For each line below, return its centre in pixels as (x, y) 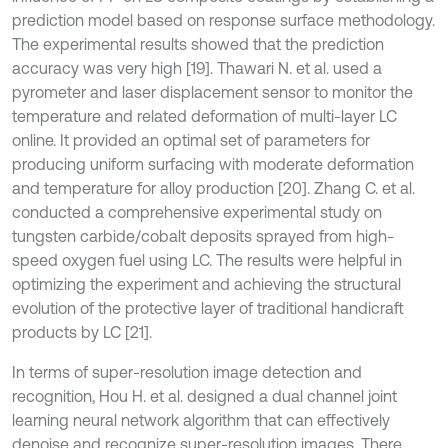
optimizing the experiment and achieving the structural (206, 284)
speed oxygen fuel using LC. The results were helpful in (207, 260)
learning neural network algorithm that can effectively (201, 420)
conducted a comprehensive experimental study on (197, 212)
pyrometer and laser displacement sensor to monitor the (212, 92)
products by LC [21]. (82, 332)
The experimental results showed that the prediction (198, 44)
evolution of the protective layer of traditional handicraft (208, 308)
